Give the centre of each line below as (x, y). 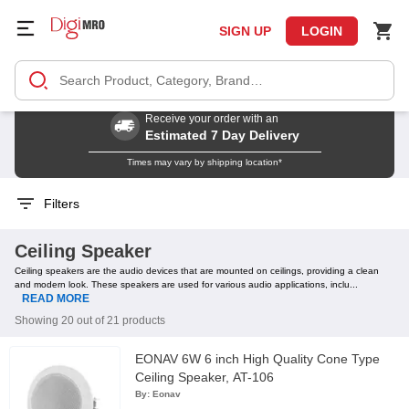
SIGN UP (245, 31)
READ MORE (56, 299)
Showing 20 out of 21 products (90, 320)
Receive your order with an (211, 119)
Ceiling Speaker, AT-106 (204, 377)
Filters (58, 204)
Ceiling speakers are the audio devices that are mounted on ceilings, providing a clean (197, 271)
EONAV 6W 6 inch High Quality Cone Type (257, 359)
